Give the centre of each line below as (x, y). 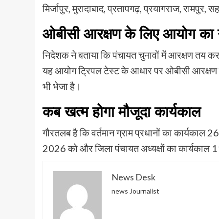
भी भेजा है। (62, 86)
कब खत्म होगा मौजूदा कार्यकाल (122, 112)
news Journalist (135, 191)
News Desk (133, 177)
